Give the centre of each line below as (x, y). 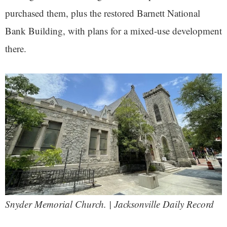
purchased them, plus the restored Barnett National (103, 13)
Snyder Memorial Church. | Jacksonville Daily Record (109, 204)
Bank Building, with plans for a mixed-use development (113, 30)
